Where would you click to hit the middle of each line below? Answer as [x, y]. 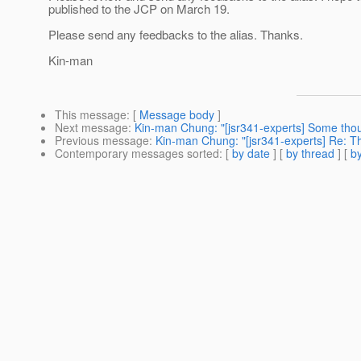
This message [91, 115]
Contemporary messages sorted [137, 154]
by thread [310, 154]
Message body [177, 115]
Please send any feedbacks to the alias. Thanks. [176, 35]
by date [251, 154]
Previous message [102, 141]
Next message [91, 128]
